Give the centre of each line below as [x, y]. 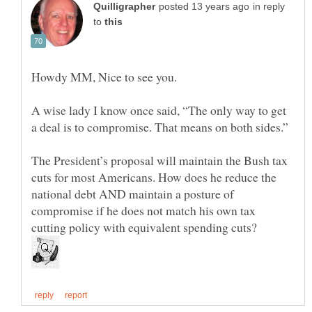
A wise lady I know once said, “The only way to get [159, 110]
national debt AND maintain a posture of [133, 194]
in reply [269, 7]
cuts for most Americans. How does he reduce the [154, 177]
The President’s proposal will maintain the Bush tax [159, 161]
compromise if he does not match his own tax [143, 211]
